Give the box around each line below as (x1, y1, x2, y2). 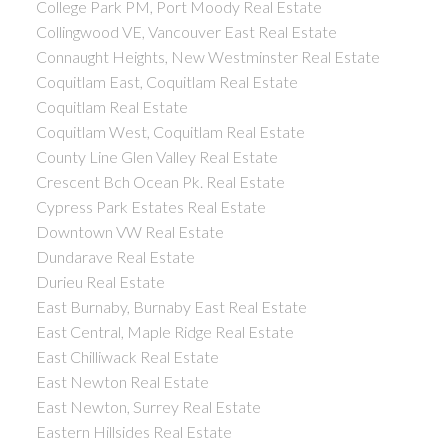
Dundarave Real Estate (35, 246, 195, 266)
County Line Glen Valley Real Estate (35, 146, 278, 166)
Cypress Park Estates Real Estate (35, 196, 266, 216)
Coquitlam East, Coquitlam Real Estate (35, 71, 298, 91)
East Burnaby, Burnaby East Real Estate (35, 296, 307, 316)
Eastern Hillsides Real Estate (35, 421, 232, 441)
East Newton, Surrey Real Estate (35, 396, 261, 416)
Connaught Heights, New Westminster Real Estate (35, 46, 380, 66)
